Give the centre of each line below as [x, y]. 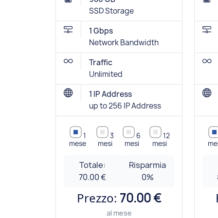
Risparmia [148, 165]
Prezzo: [98, 198]
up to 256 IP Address [125, 106]
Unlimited [106, 74]
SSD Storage [111, 11]
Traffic [101, 63]
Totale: [92, 165]
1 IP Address [110, 94]
